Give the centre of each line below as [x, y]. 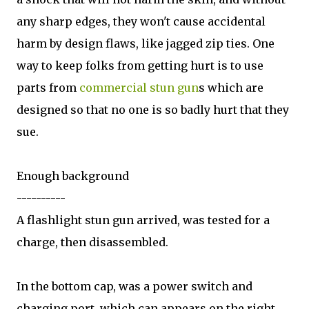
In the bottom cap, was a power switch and [134, 286]
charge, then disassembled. [92, 242]
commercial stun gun [139, 88]
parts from [48, 88]
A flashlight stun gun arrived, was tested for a [143, 220]
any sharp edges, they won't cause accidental [141, 21]
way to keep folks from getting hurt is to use [140, 66]
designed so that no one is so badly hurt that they [153, 110]
